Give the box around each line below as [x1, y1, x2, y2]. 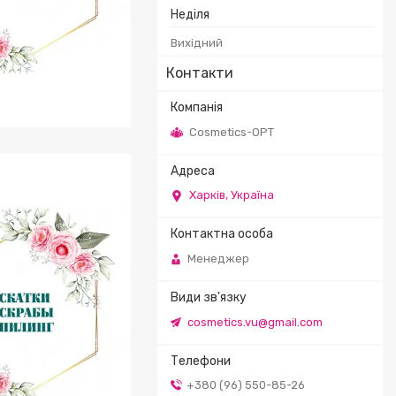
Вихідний [171, 36, 223, 49]
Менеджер [187, 251, 249, 265]
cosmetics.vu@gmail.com [187, 315, 323, 329]
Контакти [166, 65, 233, 81]
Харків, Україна [189, 188, 274, 202]
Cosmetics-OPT [189, 125, 274, 139]
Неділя [171, 7, 209, 22]
